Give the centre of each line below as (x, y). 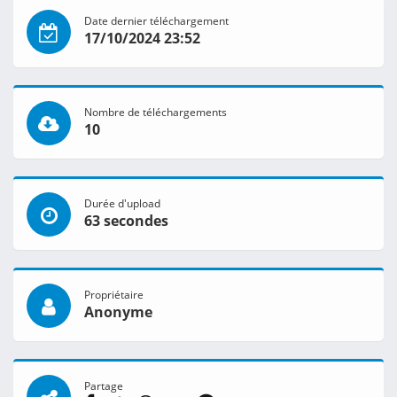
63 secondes (126, 221)
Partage (104, 386)
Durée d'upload (122, 203)
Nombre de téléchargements (156, 112)
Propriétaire (114, 295)
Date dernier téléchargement (156, 21)
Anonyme (118, 312)
